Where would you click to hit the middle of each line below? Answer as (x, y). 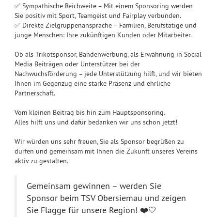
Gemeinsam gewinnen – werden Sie (94, 186)
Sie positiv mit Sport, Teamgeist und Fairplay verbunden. (98, 15)
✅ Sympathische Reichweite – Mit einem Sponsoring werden (104, 6)
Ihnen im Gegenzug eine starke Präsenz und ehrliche (93, 83)
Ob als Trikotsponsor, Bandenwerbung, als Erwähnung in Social (108, 54)
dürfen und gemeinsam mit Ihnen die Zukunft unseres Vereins (106, 151)
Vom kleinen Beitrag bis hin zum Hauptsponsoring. (90, 112)
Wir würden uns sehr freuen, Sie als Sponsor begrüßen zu (99, 141)
